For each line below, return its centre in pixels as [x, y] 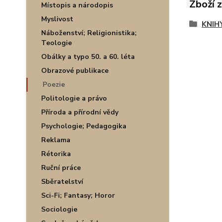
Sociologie [59, 209]
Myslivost [57, 19]
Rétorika [56, 154]
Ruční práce [61, 168]
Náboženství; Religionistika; [89, 33]
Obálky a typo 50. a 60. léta [88, 57]
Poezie [54, 84]
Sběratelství [62, 182]
